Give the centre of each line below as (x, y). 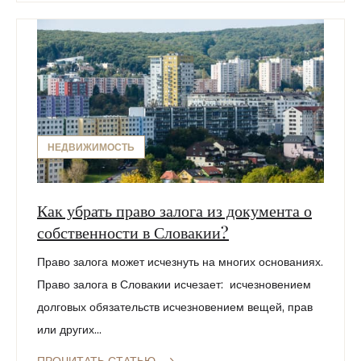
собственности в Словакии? (133, 232)
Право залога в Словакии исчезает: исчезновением (174, 285)
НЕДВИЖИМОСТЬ (91, 147)
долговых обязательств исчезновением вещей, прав (175, 307)
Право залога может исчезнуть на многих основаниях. (180, 262)
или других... (69, 330)
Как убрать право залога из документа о (174, 210)
